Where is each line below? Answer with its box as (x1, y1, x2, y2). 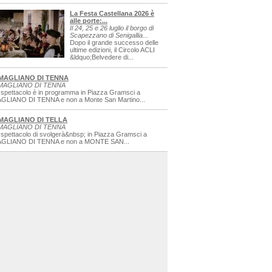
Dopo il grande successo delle (70, 39, 158, 46)
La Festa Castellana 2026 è (70, 10, 154, 17)
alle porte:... (70, 17, 107, 24)
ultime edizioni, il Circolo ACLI (70, 46, 155, 53)
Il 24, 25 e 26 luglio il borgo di (70, 24, 154, 32)
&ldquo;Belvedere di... (70, 53, 134, 61)
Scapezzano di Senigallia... (70, 32, 148, 39)
